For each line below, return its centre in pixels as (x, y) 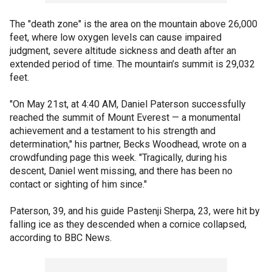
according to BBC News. (62, 238)
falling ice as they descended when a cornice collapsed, (128, 224)
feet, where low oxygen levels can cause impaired (116, 37)
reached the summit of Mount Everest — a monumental (125, 117)
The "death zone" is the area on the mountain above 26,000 (134, 24)
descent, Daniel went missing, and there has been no (121, 171)
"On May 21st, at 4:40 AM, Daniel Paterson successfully (128, 104)
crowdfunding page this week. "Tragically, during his (118, 158)
